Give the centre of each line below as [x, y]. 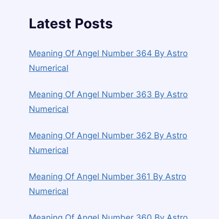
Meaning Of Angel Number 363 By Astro [109, 95]
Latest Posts [71, 23]
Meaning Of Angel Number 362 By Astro [108, 136]
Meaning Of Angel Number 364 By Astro [109, 54]
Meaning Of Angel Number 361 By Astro [108, 177]
